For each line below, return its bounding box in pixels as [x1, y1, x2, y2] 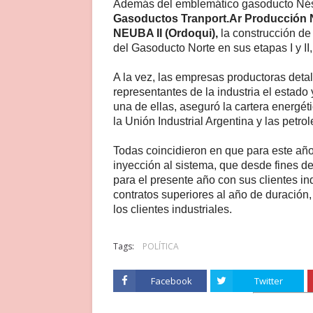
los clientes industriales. [113, 203, 232, 215]
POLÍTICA [143, 240, 179, 252]
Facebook [150, 274, 192, 287]
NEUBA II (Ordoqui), [113, 27, 218, 39]
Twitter [254, 274, 283, 287]
